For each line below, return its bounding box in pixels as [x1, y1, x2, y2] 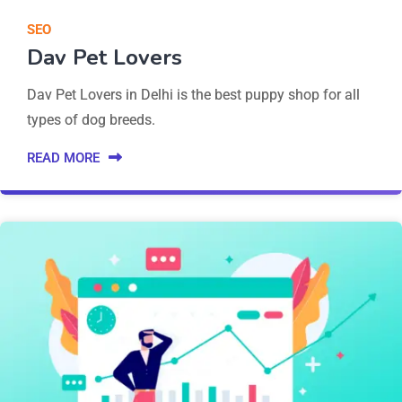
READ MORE [27, 150, 100, 166]
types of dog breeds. [27, 111, 155, 128]
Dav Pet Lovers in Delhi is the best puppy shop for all [27, 86, 360, 103]
